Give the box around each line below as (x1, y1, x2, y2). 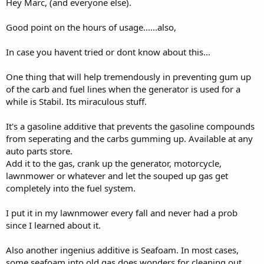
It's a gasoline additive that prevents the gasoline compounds (6, 120, 255, 132)
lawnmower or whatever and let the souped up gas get (6, 170, 228, 181)
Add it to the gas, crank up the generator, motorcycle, (6, 157, 222, 169)
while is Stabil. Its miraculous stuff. (6, 95, 147, 107)
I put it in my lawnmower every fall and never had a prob (6, 207, 237, 219)
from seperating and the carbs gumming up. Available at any (6, 133, 253, 144)
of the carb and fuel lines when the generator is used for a (6, 83, 240, 95)
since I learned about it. (6, 219, 101, 231)
